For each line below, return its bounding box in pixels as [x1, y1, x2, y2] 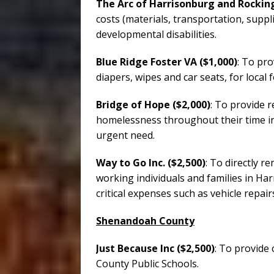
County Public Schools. [96, 257, 199, 271]
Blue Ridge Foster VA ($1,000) [96, 55, 237, 69]
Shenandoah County [96, 214, 194, 228]
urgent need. [96, 128, 155, 143]
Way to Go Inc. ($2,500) [96, 156, 206, 170]
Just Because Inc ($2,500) [96, 242, 215, 256]
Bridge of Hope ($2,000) [96, 98, 210, 112]
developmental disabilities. [96, 28, 217, 42]
